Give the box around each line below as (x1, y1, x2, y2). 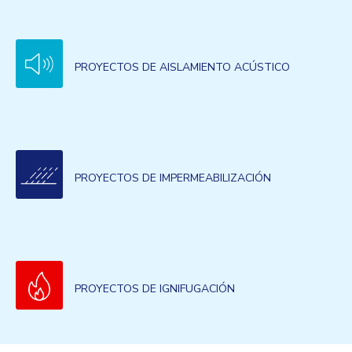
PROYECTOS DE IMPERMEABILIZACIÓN (75, 170, 271, 185)
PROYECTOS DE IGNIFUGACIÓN (75, 281, 235, 296)
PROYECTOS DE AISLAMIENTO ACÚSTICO (75, 60, 290, 75)
